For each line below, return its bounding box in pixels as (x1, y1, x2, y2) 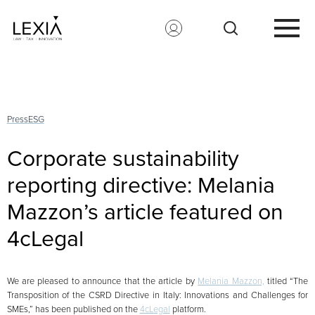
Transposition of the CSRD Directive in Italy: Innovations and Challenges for (6, 288, 309, 302)
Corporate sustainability (6, 141, 239, 175)
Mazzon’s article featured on (6, 194, 283, 229)
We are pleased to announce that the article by (6, 274, 198, 288)
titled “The (264, 274, 309, 288)
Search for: (6, 68, 91, 96)
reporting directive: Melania (6, 167, 275, 202)
